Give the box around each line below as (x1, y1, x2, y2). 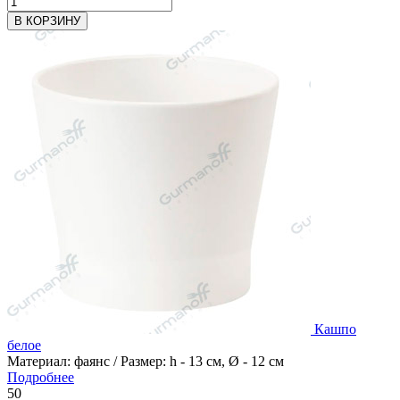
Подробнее (7, 369, 74, 385)
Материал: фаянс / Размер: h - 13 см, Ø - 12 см (7, 353, 284, 369)
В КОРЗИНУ (14, 13, 80, 28)
